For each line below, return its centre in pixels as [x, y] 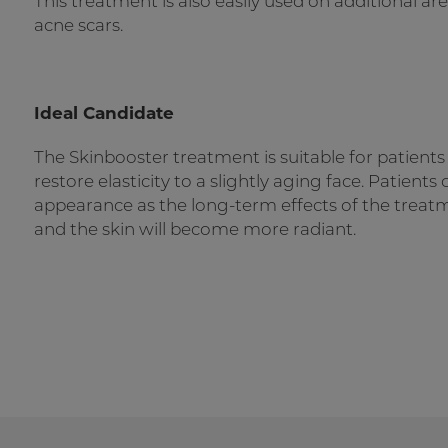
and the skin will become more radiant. [195, 229]
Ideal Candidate [104, 113]
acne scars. [78, 25]
